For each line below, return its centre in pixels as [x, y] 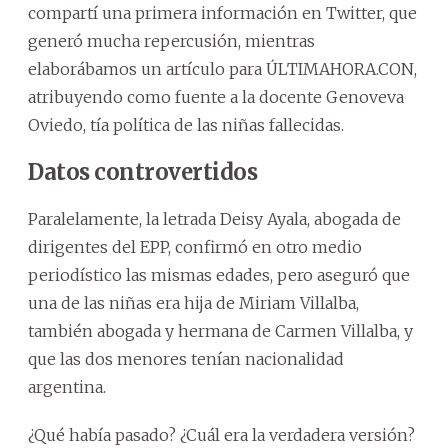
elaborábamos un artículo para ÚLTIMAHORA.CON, [222, 69]
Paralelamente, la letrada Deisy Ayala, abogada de [214, 219]
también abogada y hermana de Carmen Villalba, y [220, 331]
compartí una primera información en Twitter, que [222, 13]
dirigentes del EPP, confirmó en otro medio [195, 247]
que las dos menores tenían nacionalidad [186, 359]
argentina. [67, 387]
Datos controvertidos [142, 172]
